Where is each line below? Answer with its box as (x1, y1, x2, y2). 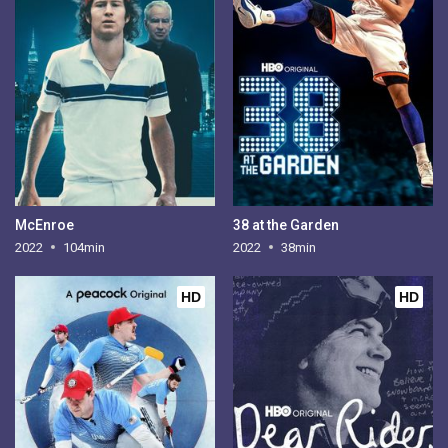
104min (63, 239, 106, 255)
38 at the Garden (232, 216, 339, 233)
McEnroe (15, 216, 75, 233)
